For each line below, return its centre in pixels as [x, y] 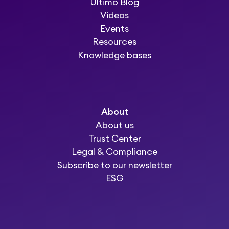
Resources [114, 42]
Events [114, 29]
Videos [114, 16]
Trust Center [114, 139]
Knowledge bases [114, 56]
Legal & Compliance [114, 152]
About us [114, 125]
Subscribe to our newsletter [114, 165]
